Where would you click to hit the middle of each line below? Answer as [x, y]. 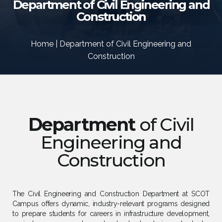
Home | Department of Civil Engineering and [111, 44]
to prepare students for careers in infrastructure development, [111, 214]
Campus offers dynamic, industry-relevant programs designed [111, 204]
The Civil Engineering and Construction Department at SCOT [111, 194]
